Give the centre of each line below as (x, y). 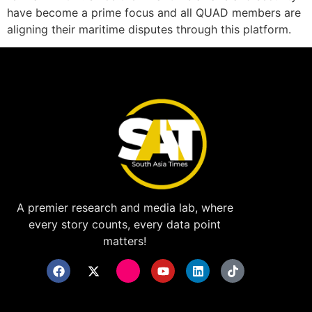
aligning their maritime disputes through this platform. (149, 29)
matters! (125, 241)
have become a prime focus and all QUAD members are (154, 12)
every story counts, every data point (125, 224)
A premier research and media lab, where (125, 207)
